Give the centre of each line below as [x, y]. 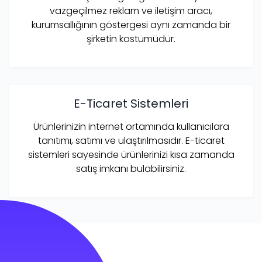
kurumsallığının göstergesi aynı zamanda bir [131, 25]
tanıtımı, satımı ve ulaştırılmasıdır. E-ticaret [131, 140]
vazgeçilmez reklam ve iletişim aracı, [131, 11]
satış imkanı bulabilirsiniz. [131, 168]
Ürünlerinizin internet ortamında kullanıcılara [131, 126]
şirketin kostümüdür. [131, 39]
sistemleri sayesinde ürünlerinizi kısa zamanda [131, 154]
